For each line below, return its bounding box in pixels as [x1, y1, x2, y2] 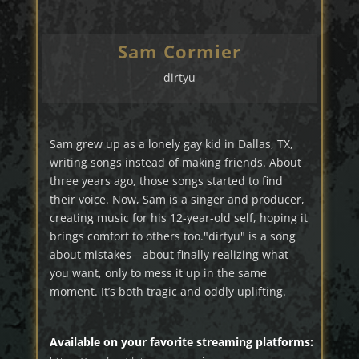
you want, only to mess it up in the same [49, 265, 267, 281]
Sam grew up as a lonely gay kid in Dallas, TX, [49, 136, 293, 152]
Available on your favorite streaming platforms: [49, 334, 313, 350]
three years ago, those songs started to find [49, 173, 283, 189]
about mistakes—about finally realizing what [49, 247, 288, 263]
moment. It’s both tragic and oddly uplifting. [49, 284, 286, 300]
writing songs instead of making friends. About [49, 155, 301, 171]
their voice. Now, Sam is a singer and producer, [49, 192, 305, 208]
